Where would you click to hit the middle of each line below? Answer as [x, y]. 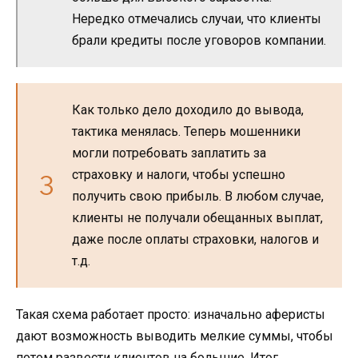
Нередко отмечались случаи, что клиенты [197, 18]
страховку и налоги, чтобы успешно [179, 174]
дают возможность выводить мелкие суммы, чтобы [175, 336]
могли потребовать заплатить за [169, 153]
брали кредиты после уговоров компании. [199, 40]
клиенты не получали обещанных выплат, [197, 217]
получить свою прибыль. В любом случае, [198, 196]
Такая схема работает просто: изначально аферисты [171, 314]
